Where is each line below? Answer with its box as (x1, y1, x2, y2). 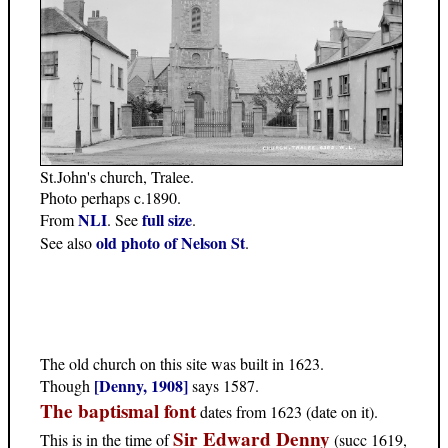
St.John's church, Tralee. (40, 165, 194, 187)
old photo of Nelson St (96, 230, 245, 254)
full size (142, 207, 192, 231)
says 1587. (188, 374, 259, 396)
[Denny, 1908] (94, 373, 188, 397)
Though (40, 374, 94, 396)
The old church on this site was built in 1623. (40, 352, 324, 374)
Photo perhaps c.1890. (40, 186, 181, 208)
